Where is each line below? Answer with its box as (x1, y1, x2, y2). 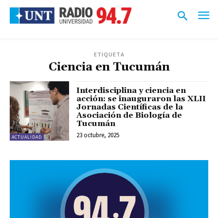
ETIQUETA (93, 50, 125, 58)
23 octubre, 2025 (76, 130, 120, 139)
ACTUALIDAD (12, 133, 42, 140)
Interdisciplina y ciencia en (76, 85, 186, 95)
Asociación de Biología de (76, 110, 182, 120)
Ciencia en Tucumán (48, 59, 170, 74)
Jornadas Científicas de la (76, 102, 183, 112)
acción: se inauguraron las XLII (76, 93, 206, 104)
